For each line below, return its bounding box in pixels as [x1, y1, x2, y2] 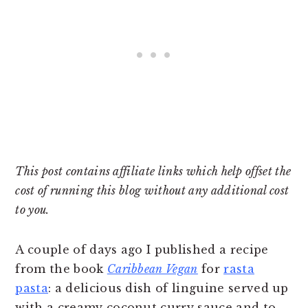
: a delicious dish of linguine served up [48, 280, 289, 295]
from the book [15, 261, 107, 276]
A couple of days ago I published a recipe [15, 242, 269, 256]
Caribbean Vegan [107, 261, 198, 276]
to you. [15, 202, 49, 217]
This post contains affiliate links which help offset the [15, 164, 291, 178]
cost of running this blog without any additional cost [15, 183, 289, 197]
